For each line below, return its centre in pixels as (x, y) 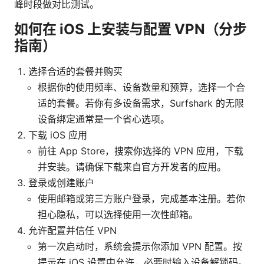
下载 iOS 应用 (58, 135)
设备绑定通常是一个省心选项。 (104, 119)
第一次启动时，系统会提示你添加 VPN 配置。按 (140, 247)
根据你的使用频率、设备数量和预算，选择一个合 (141, 88)
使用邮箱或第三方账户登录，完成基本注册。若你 (141, 199)
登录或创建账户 (61, 183)
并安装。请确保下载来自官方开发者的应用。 (132, 167)
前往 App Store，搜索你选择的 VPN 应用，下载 (141, 151)
